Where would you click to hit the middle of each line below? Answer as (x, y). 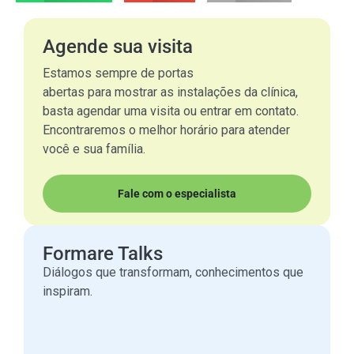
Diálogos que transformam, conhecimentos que (173, 272)
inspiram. (68, 291)
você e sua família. (94, 149)
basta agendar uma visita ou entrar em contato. (171, 111)
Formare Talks (103, 253)
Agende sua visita (118, 47)
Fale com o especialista (177, 193)
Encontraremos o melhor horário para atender (166, 130)
